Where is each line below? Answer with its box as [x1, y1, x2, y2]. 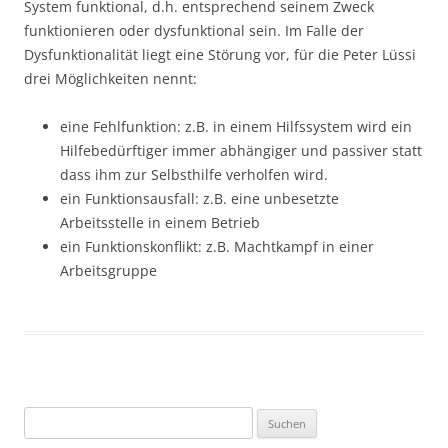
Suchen [23, 409, 67, 428]
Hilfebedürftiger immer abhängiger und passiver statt [60, 141, 422, 161]
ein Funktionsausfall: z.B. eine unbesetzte [60, 189, 339, 209]
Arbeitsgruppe [60, 261, 157, 281]
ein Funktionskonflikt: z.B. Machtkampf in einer [60, 237, 374, 257]
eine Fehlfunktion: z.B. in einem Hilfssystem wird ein [60, 117, 412, 137]
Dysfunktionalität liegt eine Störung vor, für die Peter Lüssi [24, 45, 416, 65]
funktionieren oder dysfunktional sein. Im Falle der [24, 21, 364, 41]
